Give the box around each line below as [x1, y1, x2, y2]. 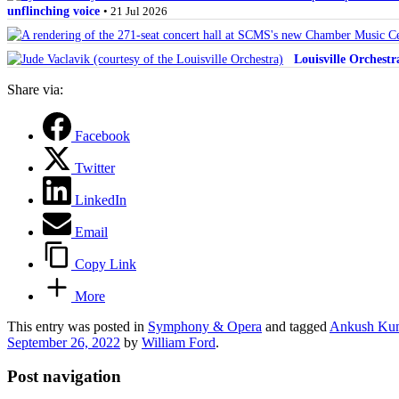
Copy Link [75, 256, 136, 272]
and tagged [262, 318, 330, 334]
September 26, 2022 [7, 334, 120, 350]
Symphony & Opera [148, 318, 262, 334]
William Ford [142, 334, 216, 350]
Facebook [75, 127, 130, 143]
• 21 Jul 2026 [103, 4, 167, 18]
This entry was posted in [7, 318, 148, 334]
